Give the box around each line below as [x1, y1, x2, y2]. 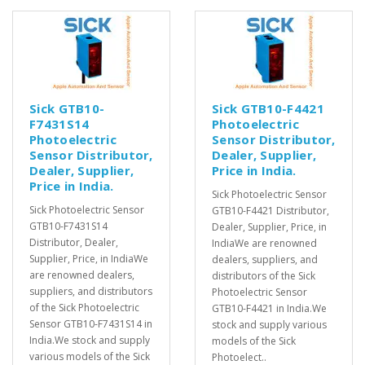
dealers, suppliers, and [212, 253, 318, 267]
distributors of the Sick [212, 269, 315, 284]
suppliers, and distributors [29, 284, 152, 299]
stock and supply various [212, 318, 327, 332]
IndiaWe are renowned [212, 236, 317, 251]
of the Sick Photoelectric [29, 301, 139, 315]
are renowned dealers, [29, 268, 134, 283]
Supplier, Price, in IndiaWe [29, 252, 148, 266]
